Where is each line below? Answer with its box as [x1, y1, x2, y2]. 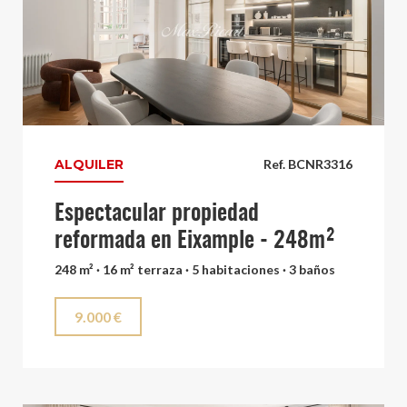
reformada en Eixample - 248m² [55, 230, 335, 253]
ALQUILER [55, 156, 124, 174]
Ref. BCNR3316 [263, 156, 352, 173]
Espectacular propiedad [55, 203, 259, 226]
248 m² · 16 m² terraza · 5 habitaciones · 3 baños [55, 262, 335, 278]
